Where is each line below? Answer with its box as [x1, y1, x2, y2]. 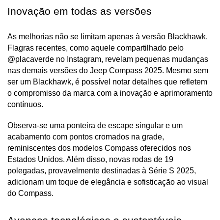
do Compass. [7, 189, 54, 198]
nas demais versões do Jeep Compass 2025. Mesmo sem [7, 66, 208, 75]
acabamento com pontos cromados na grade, [7, 133, 164, 141]
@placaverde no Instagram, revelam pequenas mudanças [7, 55, 208, 64]
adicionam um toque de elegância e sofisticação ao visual [7, 178, 208, 187]
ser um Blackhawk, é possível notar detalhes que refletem [7, 78, 207, 86]
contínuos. [7, 100, 43, 109]
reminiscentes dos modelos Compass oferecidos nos [7, 144, 191, 153]
